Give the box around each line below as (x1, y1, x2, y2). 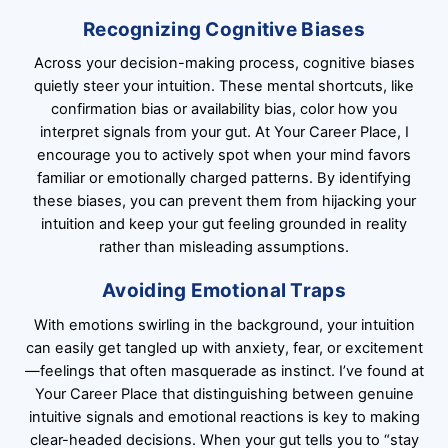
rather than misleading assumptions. (99, 238, 349, 257)
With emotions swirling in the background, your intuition (33, 315, 415, 334)
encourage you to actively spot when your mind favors (37, 146, 411, 165)
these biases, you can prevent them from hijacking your (32, 192, 416, 211)
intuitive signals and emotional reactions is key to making (28, 407, 420, 426)
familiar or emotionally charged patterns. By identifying (37, 169, 411, 188)
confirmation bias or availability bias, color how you (51, 100, 397, 119)
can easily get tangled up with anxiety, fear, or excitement (25, 338, 423, 357)
